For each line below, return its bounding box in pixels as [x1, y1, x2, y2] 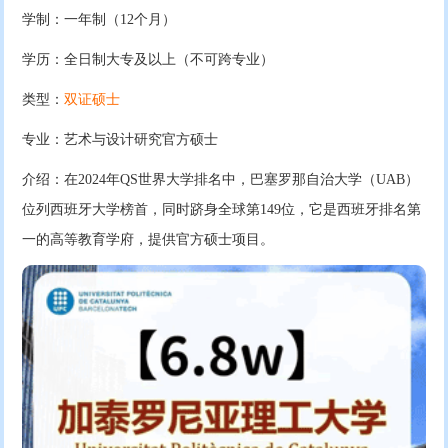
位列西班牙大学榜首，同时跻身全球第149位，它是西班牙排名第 [22, 202, 422, 218]
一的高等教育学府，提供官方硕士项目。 [22, 232, 275, 248]
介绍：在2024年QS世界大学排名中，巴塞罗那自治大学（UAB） [22, 172, 420, 188]
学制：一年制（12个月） [22, 12, 177, 28]
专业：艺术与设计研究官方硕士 [22, 132, 219, 148]
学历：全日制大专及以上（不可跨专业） [22, 52, 275, 68]
